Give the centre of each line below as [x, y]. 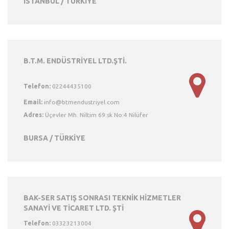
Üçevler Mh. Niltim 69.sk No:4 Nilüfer [96, 115]
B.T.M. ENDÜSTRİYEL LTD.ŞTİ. [75, 61]
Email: [33, 102]
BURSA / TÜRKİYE [54, 138]
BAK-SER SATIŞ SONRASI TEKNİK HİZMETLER [102, 198]
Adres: [33, 115]
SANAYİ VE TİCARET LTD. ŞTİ [74, 208]
